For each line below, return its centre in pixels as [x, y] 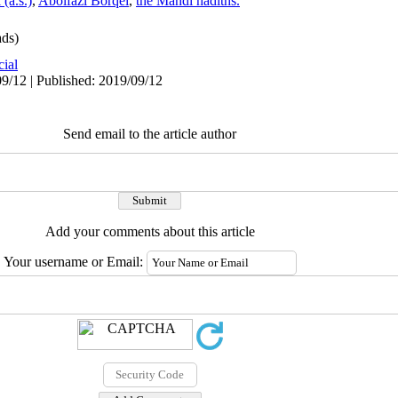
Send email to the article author [150, 134]
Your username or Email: [75, 262]
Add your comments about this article [150, 231]
